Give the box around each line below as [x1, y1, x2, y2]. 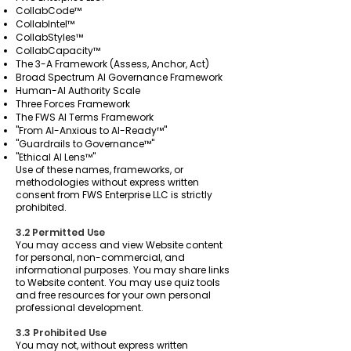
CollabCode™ [16, 4, 81, 17]
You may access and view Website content [16, 238, 223, 251]
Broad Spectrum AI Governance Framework [16, 71, 223, 84]
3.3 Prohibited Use [16, 326, 107, 339]
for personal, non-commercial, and [16, 251, 185, 264]
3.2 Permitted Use [16, 226, 105, 239]
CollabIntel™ [16, 17, 74, 31]
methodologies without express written [16, 175, 199, 189]
